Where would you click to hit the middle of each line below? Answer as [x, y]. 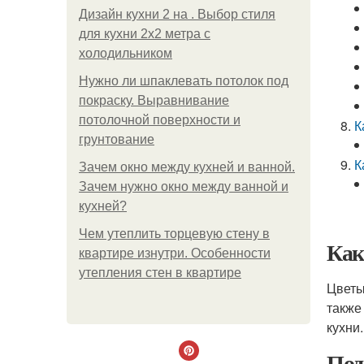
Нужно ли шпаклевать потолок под [184, 81]
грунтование [117, 139]
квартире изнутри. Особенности [175, 253]
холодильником [126, 53]
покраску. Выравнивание [154, 100]
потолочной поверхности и [160, 120]
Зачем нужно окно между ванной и [184, 186]
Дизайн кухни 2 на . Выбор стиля [177, 14]
